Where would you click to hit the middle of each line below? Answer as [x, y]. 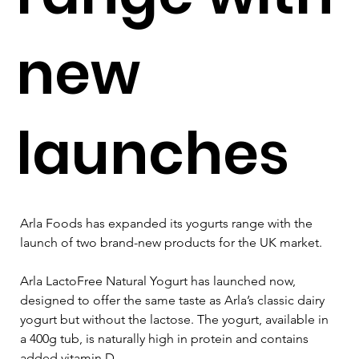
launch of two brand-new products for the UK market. [171, 242]
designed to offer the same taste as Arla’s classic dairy [174, 300]
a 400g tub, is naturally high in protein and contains [166, 338]
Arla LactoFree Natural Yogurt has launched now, [159, 280]
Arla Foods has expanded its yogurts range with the [168, 223]
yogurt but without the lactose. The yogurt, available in [176, 319]
